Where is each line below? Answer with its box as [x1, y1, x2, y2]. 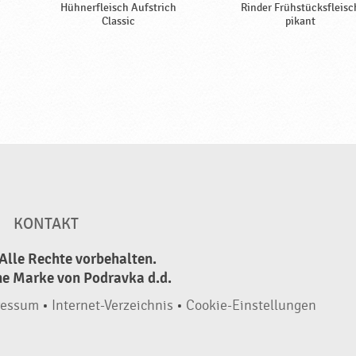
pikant [284, 14, 315, 28]
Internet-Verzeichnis [51, 297, 173, 314]
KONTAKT [13, 215, 79, 234]
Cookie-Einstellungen [185, 297, 316, 314]
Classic [101, 14, 135, 28]
